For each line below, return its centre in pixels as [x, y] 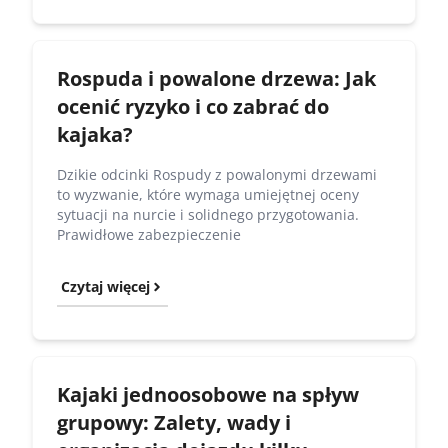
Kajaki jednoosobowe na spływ [208, 394]
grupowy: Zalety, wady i [174, 422]
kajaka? [95, 134]
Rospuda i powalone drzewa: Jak [216, 78]
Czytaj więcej [105, 286]
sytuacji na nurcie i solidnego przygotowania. [208, 214]
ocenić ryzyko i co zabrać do [193, 106]
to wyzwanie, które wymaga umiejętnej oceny [208, 194]
